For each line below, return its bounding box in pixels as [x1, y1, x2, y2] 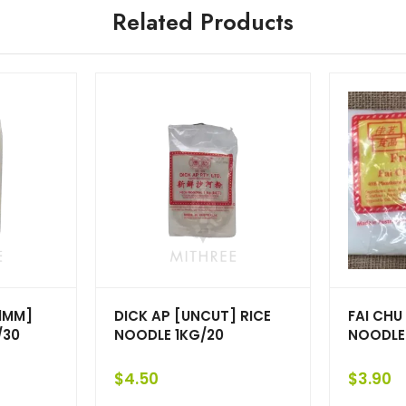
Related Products [112, 5, 294, 38]
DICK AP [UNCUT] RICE [114, 305, 271, 325]
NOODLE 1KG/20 [114, 324, 224, 344]
